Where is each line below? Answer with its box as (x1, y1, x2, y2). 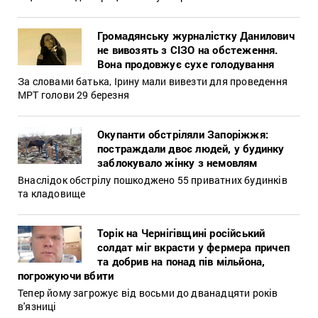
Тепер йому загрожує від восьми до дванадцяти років (18, 285, 278, 300)
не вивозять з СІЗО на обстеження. (97, 42, 278, 57)
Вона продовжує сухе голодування (97, 56, 275, 71)
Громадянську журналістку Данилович (97, 28, 295, 43)
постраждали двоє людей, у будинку (97, 141, 285, 155)
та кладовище (18, 186, 86, 200)
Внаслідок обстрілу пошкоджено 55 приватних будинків (18, 172, 287, 187)
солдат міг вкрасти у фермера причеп (97, 239, 290, 254)
